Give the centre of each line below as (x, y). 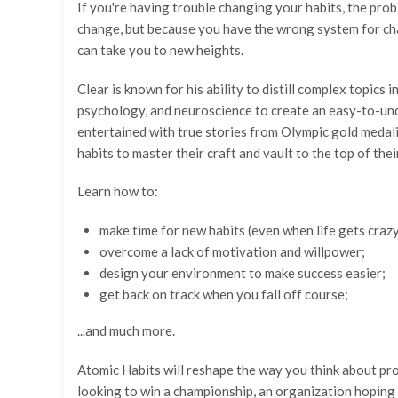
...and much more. (126, 330)
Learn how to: (118, 191)
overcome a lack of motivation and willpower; (232, 251)
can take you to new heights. (160, 50)
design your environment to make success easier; (243, 272)
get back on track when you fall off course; (224, 294)
